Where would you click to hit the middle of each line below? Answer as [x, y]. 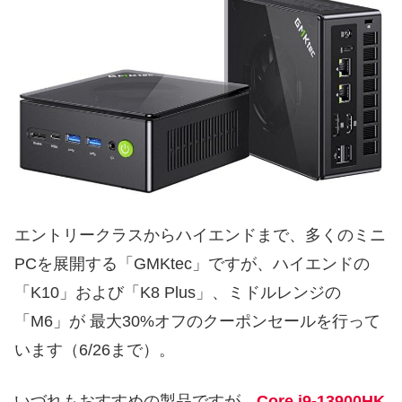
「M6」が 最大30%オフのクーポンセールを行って [197, 322]
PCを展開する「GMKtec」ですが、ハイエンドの [192, 264]
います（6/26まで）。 [95, 350]
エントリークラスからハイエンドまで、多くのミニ [200, 236]
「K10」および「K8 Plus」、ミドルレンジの [178, 293]
